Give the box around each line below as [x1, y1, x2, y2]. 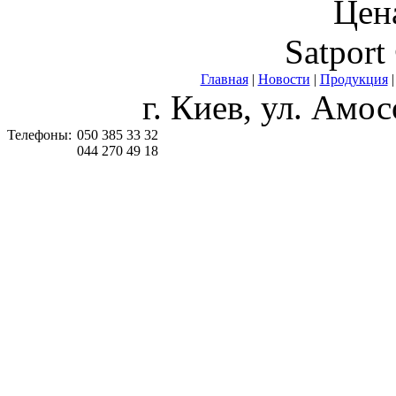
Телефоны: [7, 127, 72, 142]
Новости [257, 72, 310, 87]
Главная [200, 72, 248, 87]
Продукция [319, 72, 388, 87]
